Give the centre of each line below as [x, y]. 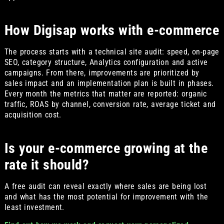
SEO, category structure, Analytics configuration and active [106, 62]
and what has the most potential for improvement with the [106, 197]
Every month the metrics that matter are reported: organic [105, 94]
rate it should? [46, 165]
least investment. [34, 207]
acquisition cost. [33, 115]
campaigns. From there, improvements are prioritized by [102, 73]
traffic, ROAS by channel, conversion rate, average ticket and [110, 104]
